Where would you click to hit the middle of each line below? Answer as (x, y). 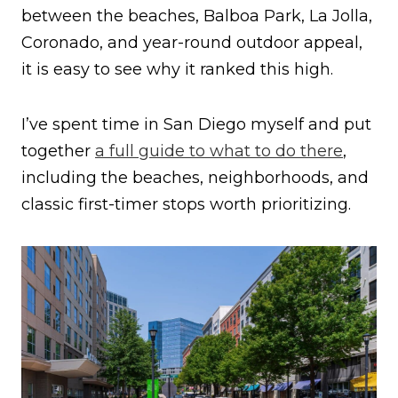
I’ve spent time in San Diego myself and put (196, 125)
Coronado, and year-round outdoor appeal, (192, 43)
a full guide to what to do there (219, 151)
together (58, 151)
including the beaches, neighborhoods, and (195, 178)
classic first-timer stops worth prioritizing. (186, 205)
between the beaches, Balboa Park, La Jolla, (197, 16)
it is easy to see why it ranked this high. (177, 70)
